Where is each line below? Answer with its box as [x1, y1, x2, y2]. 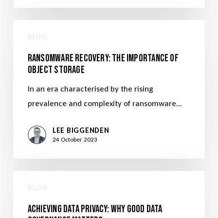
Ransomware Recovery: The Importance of [27, 52, 179, 64]
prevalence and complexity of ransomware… [27, 98, 182, 109]
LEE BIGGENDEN [52, 126, 109, 135]
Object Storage [27, 64, 85, 76]
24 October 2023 [52, 136, 97, 143]
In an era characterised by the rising [27, 84, 153, 94]
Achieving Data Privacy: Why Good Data [27, 203, 163, 216]
